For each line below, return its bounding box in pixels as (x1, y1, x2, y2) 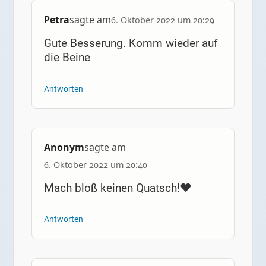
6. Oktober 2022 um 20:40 (43, 159, 147, 170)
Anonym (43, 140, 84, 154)
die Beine (43, 50, 90, 65)
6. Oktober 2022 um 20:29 (110, 14, 214, 26)
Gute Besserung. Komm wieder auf (43, 36, 218, 50)
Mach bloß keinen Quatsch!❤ (43, 180, 192, 195)
